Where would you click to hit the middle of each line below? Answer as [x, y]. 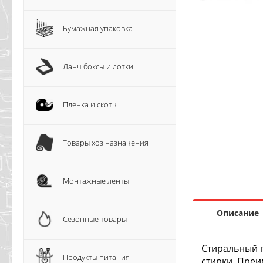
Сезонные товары [95, 219]
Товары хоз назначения [106, 143]
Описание [238, 213]
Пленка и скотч [90, 104]
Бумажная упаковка [98, 28]
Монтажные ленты [96, 181]
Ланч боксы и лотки [98, 66]
